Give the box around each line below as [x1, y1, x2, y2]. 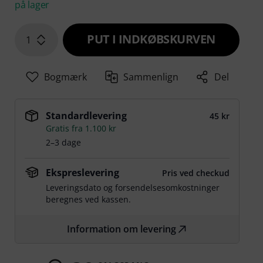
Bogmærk [44, 70, 87, 84]
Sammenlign [123, 70, 178, 84]
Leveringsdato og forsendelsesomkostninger [46, 182, 220, 194]
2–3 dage [46, 137, 82, 149]
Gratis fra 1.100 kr [46, 123, 117, 134]
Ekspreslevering [46, 166, 120, 180]
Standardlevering [46, 109, 127, 123]
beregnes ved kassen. [46, 194, 131, 205]
